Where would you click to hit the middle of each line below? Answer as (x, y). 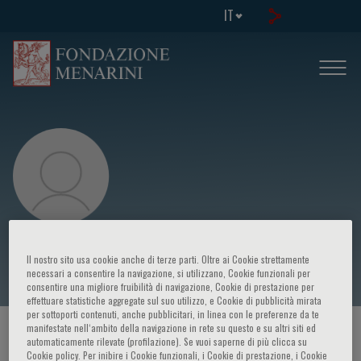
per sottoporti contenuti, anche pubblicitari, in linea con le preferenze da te (173, 314)
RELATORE (243, 335)
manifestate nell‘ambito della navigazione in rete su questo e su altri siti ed (172, 328)
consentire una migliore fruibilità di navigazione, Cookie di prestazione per (171, 287)
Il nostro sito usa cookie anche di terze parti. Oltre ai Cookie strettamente (168, 259)
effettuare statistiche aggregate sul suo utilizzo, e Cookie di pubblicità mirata (174, 301)
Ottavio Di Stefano (92, 253)
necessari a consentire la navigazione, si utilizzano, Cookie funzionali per (169, 273)
